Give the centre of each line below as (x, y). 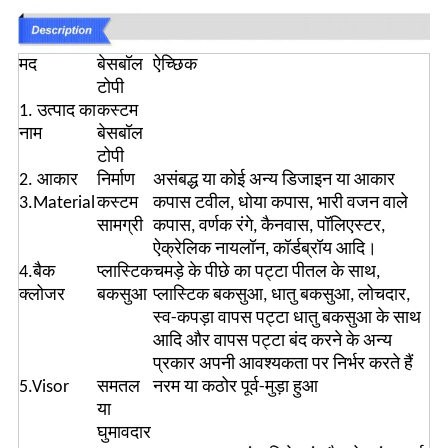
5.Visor (43, 388)
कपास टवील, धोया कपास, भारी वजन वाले (280, 204)
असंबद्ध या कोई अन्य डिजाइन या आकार (273, 181)
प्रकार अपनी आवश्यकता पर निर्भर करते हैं (282, 365)
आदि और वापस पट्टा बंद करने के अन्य (272, 342)
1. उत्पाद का (57, 112)
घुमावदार (123, 434)
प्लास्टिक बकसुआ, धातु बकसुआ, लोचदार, (281, 296)
